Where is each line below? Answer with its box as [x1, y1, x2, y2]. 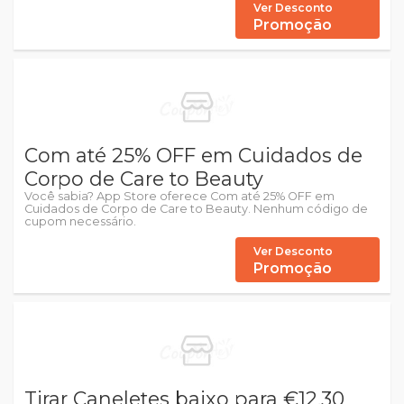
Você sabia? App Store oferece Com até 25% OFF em [24, 189, 335, 203]
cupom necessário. [24, 215, 136, 228]
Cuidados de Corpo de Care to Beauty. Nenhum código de [24, 202, 368, 216]
